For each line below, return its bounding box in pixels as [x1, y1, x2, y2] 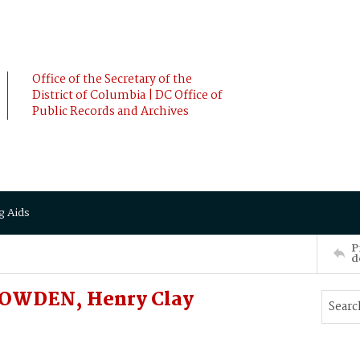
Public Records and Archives [32, 102, 189, 121]
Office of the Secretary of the [32, 70, 192, 89]
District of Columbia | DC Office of [32, 86, 223, 105]
